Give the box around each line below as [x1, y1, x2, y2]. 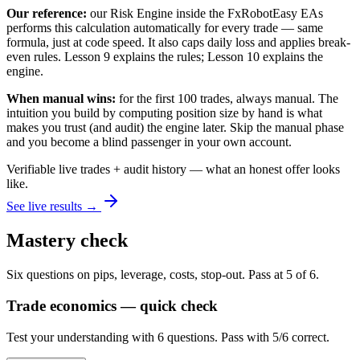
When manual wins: [6, 92, 116, 106]
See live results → [6, 199, 98, 214]
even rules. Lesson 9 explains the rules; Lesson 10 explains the [6, 50, 323, 64]
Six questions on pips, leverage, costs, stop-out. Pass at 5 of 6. [6, 268, 319, 282]
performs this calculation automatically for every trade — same [6, 21, 323, 35]
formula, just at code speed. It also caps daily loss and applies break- [6, 35, 350, 50]
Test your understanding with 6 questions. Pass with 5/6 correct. [6, 329, 329, 344]
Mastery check [6, 230, 128, 252]
